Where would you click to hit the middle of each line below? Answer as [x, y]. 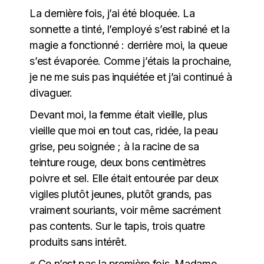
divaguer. [51, 93]
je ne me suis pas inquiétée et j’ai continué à [131, 77]
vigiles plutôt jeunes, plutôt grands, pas [121, 194]
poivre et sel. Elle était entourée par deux [124, 178]
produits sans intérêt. [78, 242]
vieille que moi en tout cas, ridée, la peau [124, 130]
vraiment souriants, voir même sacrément [125, 210]
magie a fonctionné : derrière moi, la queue [128, 45]
